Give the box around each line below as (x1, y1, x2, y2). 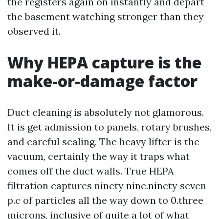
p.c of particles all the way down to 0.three (7, 194, 203, 206)
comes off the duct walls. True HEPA (7, 165, 174, 177)
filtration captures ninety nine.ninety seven (7, 179, 206, 192)
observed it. (7, 25, 61, 37)
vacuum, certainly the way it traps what (7, 150, 190, 162)
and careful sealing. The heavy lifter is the (7, 135, 199, 148)
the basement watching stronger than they (7, 10, 204, 22)
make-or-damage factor (7, 70, 197, 91)
